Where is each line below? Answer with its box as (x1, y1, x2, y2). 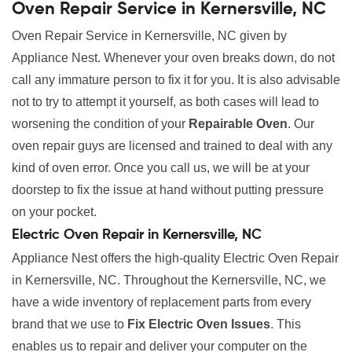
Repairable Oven (189, 117, 288, 131)
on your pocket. (12, 205, 97, 219)
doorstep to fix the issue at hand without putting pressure (12, 183, 324, 197)
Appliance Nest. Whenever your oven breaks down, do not (12, 51, 335, 65)
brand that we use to (12, 317, 127, 332)
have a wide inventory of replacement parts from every (12, 295, 311, 310)
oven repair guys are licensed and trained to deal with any (12, 139, 332, 153)
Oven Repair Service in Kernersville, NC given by (12, 29, 287, 43)
